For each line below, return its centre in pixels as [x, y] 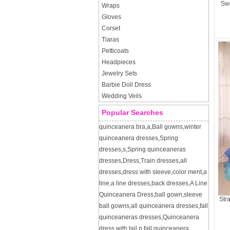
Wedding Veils [122, 96]
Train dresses [160, 161]
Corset [111, 28]
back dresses [170, 183]
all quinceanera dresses [165, 206]
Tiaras [110, 40]
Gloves [111, 17]
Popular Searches [132, 112]
